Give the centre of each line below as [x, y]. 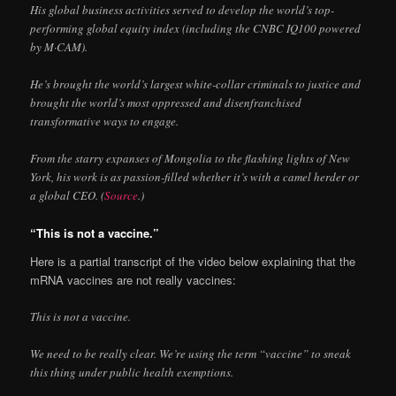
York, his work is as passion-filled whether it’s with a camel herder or [195, 177]
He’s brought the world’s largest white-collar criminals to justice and [196, 84]
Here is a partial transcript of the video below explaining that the [193, 261]
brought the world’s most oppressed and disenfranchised [166, 103]
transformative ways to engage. [105, 122]
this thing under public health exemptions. [132, 373]
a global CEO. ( [68, 196]
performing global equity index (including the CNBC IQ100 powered [196, 28]
